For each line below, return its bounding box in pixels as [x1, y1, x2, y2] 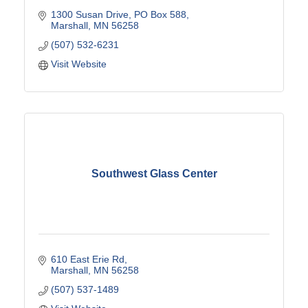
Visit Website [50, 58, 107, 70]
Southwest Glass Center [91, 167, 217, 179]
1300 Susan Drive [50, 9, 129, 21]
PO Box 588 [133, 9, 186, 21]
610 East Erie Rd [50, 254, 124, 265]
